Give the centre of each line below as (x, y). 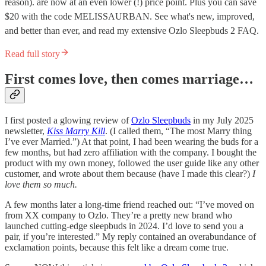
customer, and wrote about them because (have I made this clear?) (129, 173)
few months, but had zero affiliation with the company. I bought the (131, 152)
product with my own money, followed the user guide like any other (132, 163)
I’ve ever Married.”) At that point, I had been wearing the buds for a (132, 141)
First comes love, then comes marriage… (129, 79)
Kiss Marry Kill (76, 131)
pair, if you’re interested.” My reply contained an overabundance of (130, 236)
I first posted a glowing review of (68, 120)
